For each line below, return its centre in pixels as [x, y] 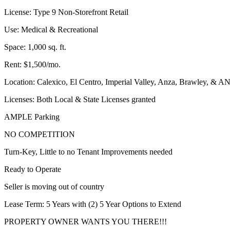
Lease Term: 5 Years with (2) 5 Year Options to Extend [93, 204]
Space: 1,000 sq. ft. [35, 47]
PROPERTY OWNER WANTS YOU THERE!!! [85, 222]
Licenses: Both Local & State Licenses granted [80, 100]
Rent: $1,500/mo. [32, 65]
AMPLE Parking [32, 117]
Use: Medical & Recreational [51, 30]
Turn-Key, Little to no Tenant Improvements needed [88, 152]
